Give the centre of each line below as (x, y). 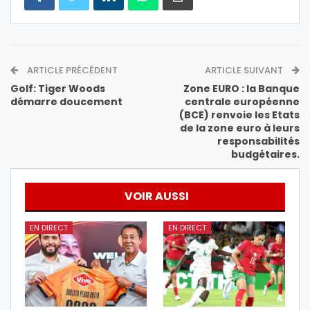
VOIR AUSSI (157, 197)
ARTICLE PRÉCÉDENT (71, 71)
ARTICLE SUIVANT (245, 71)
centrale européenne (242, 102)
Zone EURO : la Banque (241, 89)
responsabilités (258, 142)
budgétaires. (265, 155)
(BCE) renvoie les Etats (239, 115)
